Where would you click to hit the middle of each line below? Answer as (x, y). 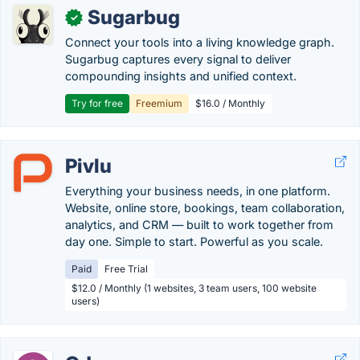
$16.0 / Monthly (230, 103)
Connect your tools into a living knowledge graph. (200, 42)
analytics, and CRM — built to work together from (199, 225)
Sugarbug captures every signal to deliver (178, 59)
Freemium (159, 103)
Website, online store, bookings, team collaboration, (205, 208)
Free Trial (126, 269)
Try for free (97, 103)
